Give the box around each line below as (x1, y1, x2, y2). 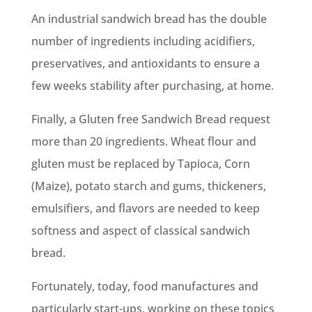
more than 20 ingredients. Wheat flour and (31, 133, 256, 149)
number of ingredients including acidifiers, (31, 33, 255, 49)
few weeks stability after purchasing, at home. (31, 77, 274, 93)
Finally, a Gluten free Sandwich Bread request (31, 111, 270, 127)
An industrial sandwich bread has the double (31, 10, 267, 26)
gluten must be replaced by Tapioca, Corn (31, 155, 250, 171)
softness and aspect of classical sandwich (31, 222, 250, 238)
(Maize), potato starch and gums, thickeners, (31, 178, 266, 194)
